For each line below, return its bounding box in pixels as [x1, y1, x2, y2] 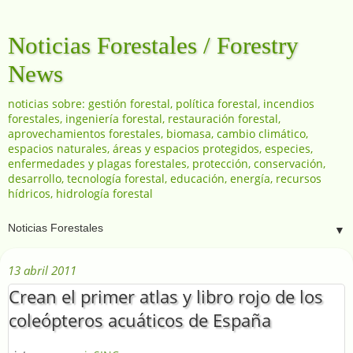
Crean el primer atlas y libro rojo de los [9, 284, 323, 308]
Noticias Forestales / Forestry [8, 32, 299, 59]
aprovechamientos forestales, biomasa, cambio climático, [8, 126, 308, 141]
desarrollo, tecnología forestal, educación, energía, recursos [8, 171, 321, 186]
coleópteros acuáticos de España [9, 308, 271, 332]
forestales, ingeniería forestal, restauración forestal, [8, 111, 281, 126]
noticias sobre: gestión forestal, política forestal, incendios [8, 96, 314, 111]
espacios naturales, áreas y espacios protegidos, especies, [8, 141, 313, 156]
